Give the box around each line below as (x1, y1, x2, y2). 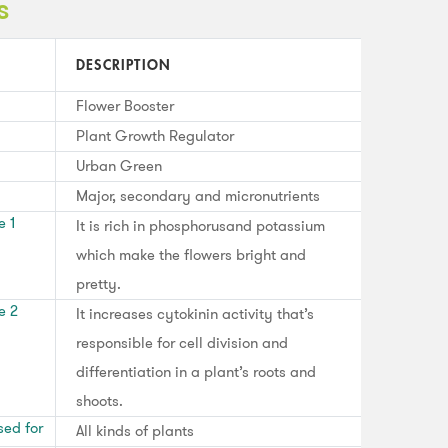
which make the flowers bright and (76, 243, 306, 266)
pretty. (76, 272, 121, 295)
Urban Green (76, 154, 162, 177)
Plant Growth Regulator (76, 124, 234, 147)
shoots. (76, 389, 123, 412)
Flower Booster (76, 94, 174, 117)
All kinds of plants (76, 419, 194, 442)
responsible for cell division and (76, 331, 288, 354)
